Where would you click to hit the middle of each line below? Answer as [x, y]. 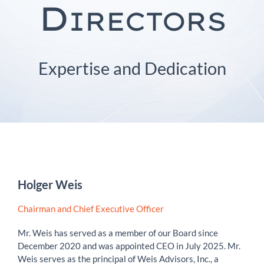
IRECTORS [147, 21]
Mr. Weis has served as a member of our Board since [118, 232]
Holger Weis [50, 185]
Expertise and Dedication [132, 68]
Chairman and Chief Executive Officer [91, 208]
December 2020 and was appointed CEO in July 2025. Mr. [129, 245]
